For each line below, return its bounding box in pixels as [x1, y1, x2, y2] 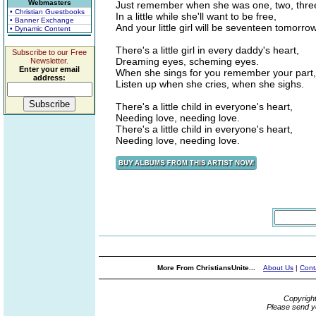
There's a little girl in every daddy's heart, [116, 44, 299, 56]
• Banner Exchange [10, 16, 74, 24]
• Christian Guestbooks [10, 8, 85, 16]
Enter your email [19, 65, 80, 73]
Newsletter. [30, 56, 68, 65]
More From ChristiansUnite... [157, 264, 257, 272]
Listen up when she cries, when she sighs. [116, 78, 304, 90]
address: [33, 73, 66, 82]
